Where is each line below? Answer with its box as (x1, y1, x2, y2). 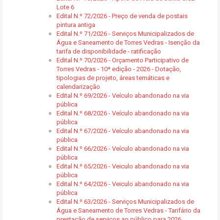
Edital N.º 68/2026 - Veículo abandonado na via (56, 110, 189, 117)
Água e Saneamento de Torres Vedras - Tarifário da (56, 207, 200, 214)
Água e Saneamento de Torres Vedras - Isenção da (56, 39, 200, 46)
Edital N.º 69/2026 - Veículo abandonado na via (56, 92, 189, 99)
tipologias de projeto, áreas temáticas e (56, 74, 169, 82)
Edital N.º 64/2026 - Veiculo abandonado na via (56, 180, 189, 188)
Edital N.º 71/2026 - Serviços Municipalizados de (56, 30, 194, 37)
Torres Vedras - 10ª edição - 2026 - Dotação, (56, 65, 181, 73)
